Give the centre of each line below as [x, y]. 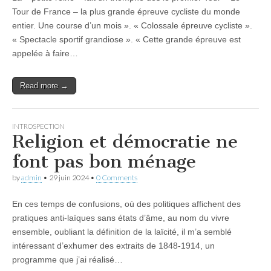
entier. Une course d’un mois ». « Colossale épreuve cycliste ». [132, 25]
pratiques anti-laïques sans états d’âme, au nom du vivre [121, 218]
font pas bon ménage [104, 162]
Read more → [44, 86]
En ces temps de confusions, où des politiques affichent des [126, 204]
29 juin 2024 [69, 178]
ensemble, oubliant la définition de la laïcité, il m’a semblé [122, 232]
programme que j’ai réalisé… [67, 260]
